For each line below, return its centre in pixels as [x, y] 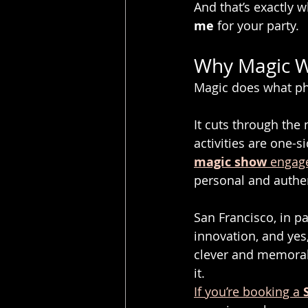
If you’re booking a [249, 291]
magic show [230, 162]
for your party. [256, 25]
